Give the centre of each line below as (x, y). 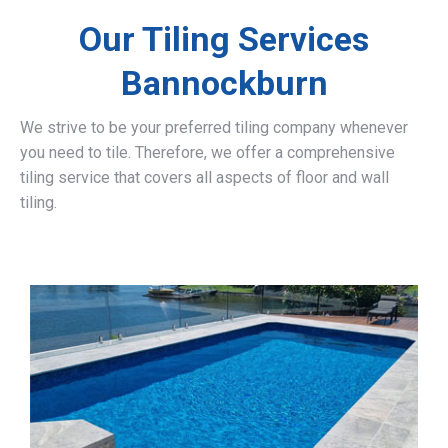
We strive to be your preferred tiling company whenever (214, 127)
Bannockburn (224, 83)
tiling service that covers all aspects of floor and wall (204, 177)
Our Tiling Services (224, 39)
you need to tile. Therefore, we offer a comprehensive (207, 152)
